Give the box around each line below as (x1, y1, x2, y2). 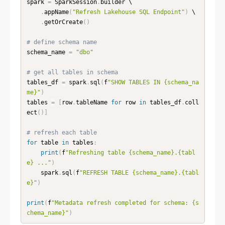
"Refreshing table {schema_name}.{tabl (65, 149, 195, 156)
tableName (75, 98, 111, 106)
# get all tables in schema (26, 68, 118, 76)
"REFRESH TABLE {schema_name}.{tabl (79, 169, 199, 176)
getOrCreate (44, 18, 83, 26)
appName (44, 8, 69, 16)
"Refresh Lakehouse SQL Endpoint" (72, 8, 185, 16)
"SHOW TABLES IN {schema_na (107, 78, 199, 86)
